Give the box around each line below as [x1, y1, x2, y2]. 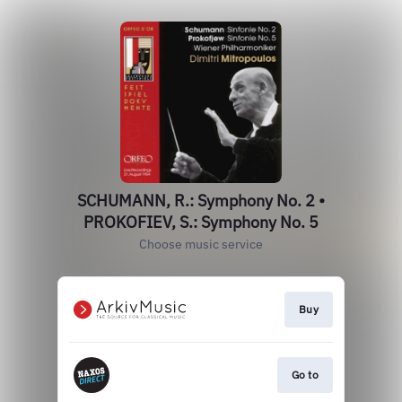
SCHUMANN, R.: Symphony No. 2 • [77, 190, 325, 211]
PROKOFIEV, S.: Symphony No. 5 [83, 212, 319, 232]
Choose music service [139, 236, 263, 252]
